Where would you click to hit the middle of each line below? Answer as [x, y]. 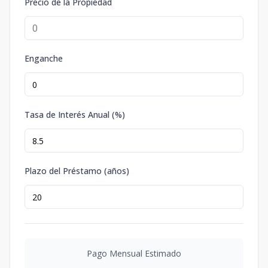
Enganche [44, 58]
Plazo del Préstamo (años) [77, 171]
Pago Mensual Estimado [134, 253]
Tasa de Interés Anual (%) [75, 115]
